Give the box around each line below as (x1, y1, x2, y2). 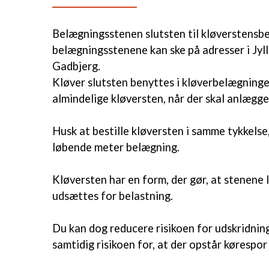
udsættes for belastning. (52, 189, 173, 203)
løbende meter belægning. (52, 141, 180, 154)
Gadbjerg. (52, 59, 100, 73)
